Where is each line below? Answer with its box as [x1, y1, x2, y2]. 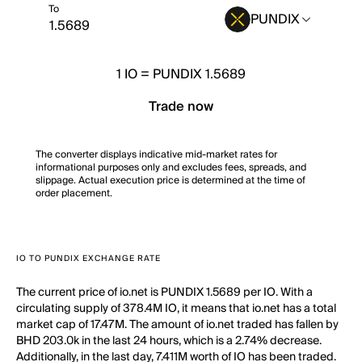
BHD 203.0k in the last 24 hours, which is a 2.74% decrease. [16, 331, 322, 351]
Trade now [149, 95, 213, 118]
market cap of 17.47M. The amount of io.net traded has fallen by [16, 315, 339, 335]
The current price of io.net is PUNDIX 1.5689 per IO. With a [16, 283, 313, 302]
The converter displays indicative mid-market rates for [36, 146, 277, 163]
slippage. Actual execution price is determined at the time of [36, 172, 305, 189]
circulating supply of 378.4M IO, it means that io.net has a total [16, 299, 336, 318]
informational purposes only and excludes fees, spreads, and [36, 159, 306, 176]
